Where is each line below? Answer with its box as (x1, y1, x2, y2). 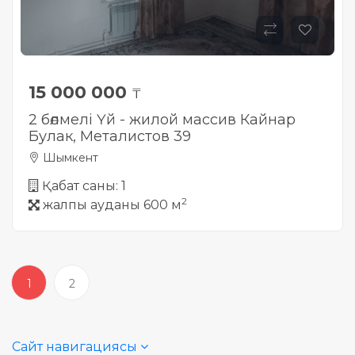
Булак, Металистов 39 (29, 128, 191, 145)
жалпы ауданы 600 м (43, 197, 181, 212)
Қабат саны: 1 (42, 178, 126, 193)
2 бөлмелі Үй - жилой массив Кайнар (29, 111, 296, 128)
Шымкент (40, 151, 98, 165)
